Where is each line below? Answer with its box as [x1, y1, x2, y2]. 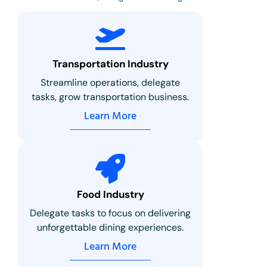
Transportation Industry [52, 57, 169, 70]
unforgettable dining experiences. [37, 221, 184, 234]
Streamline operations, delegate [41, 76, 181, 89]
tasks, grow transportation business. [32, 90, 190, 103]
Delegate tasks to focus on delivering [30, 206, 191, 219]
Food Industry [76, 187, 144, 201]
